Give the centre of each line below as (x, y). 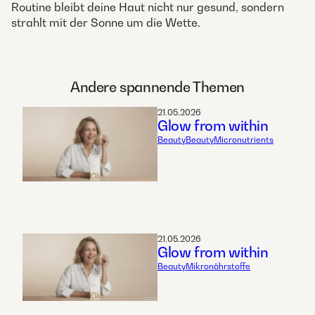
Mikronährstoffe (218, 266)
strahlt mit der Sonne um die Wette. (106, 23)
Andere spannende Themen (157, 87)
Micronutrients (244, 140)
